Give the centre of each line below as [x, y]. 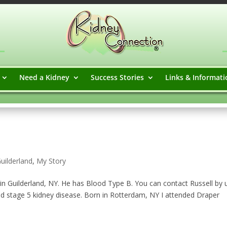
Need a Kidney [44, 77]
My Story [51, 161]
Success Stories [117, 77]
